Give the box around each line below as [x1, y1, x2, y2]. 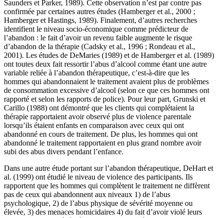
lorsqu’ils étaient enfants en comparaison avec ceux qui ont [4, 121, 184, 130]
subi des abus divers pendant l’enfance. [4, 147, 124, 156]
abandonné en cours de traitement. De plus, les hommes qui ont [4, 130, 198, 139]
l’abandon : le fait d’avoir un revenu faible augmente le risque [4, 34, 192, 42]
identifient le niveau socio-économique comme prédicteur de [4, 25, 188, 34]
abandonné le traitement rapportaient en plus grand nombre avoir [4, 139, 201, 147]
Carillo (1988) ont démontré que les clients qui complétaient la [4, 104, 194, 112]
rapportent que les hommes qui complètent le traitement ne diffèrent [4, 182, 210, 190]
